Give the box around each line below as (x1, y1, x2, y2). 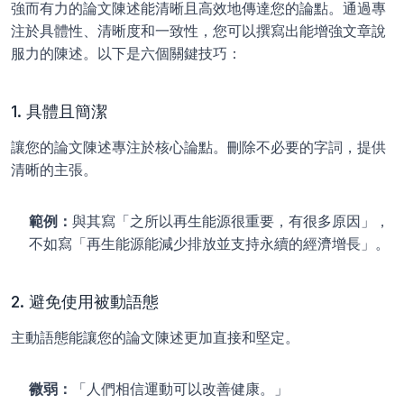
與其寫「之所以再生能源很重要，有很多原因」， (72, 212, 390, 230)
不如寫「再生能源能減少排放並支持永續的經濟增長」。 (29, 234, 390, 252)
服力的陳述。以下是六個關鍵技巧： (11, 44, 242, 62)
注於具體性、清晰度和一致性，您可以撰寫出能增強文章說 (11, 22, 386, 40)
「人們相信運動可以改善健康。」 (72, 380, 289, 398)
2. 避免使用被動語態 (11, 292, 159, 311)
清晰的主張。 (11, 161, 97, 179)
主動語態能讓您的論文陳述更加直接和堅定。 (11, 328, 299, 346)
